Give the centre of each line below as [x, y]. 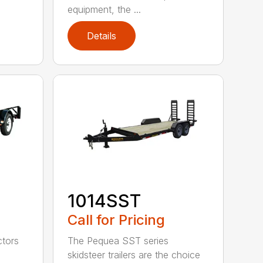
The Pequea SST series [118, 241]
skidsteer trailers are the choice [134, 255]
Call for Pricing [117, 220]
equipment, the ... [104, 9]
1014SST [104, 201]
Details [102, 36]
